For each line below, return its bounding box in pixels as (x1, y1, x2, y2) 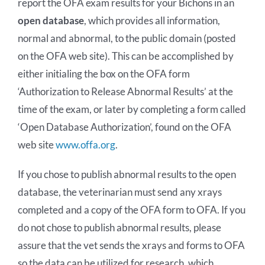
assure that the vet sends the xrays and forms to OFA (17, 238, 245, 251)
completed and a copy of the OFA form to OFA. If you (17, 203, 245, 216)
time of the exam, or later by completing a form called (17, 102, 246, 115)
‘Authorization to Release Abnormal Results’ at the (17, 85, 233, 98)
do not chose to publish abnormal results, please (17, 221, 221, 234)
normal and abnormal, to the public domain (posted (17, 31, 236, 44)
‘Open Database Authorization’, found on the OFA (17, 120, 231, 133)
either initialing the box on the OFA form (17, 67, 190, 80)
